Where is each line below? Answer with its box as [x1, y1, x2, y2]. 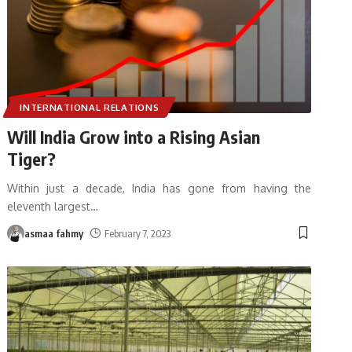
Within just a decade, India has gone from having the [7, 181, 311, 195]
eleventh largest [7, 199, 91, 213]
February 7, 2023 [104, 226, 171, 240]
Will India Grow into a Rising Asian [7, 125, 261, 148]
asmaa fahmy [24, 226, 84, 240]
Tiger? [7, 147, 57, 170]
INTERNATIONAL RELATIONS [20, 101, 159, 113]
